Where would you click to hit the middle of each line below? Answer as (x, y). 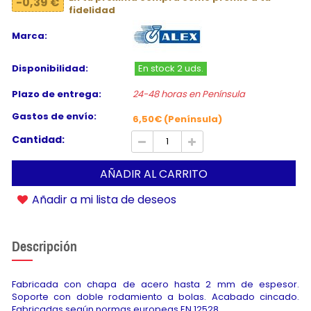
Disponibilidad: (50, 69)
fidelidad (92, 10)
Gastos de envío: (54, 117)
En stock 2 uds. (170, 69)
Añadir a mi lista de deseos (103, 200)
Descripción (44, 246)
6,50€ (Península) (177, 119)
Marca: (30, 36)
